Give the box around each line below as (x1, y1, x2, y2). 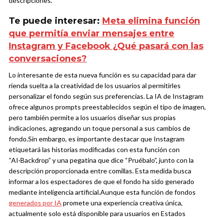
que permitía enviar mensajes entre (9, 28, 174, 39)
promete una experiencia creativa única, (62, 199, 183, 207)
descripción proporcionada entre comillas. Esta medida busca (9, 167, 191, 175)
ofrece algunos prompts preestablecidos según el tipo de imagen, (9, 103, 206, 111)
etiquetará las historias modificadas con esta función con (9, 145, 180, 154)
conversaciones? (9, 53, 87, 64)
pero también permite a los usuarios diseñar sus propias (9, 113, 176, 122)
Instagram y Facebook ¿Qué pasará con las (9, 41, 203, 52)
